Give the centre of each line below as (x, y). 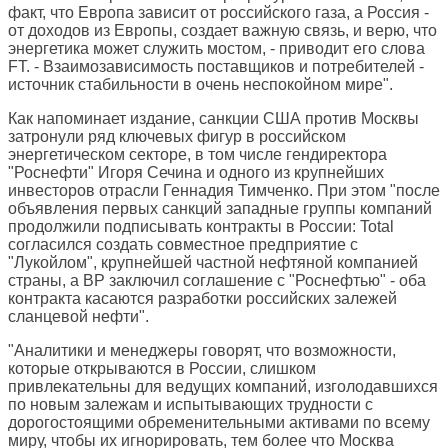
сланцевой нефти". (78, 317)
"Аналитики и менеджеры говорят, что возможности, (202, 351)
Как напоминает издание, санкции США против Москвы (213, 119)
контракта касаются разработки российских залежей (202, 299)
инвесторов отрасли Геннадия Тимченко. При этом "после (224, 191)
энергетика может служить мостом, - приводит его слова (216, 49)
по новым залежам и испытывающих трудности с (190, 405)
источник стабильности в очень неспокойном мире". (200, 85)
